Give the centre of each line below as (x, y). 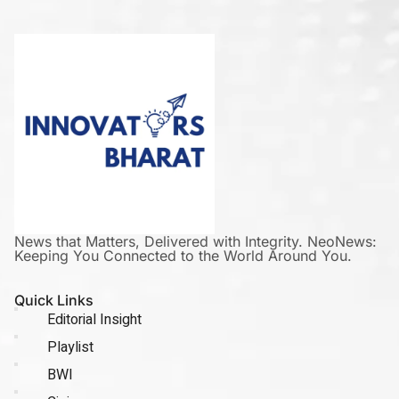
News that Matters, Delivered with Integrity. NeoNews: (195, 241)
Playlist (70, 347)
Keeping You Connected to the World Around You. (183, 256)
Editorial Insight (94, 320)
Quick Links (54, 300)
